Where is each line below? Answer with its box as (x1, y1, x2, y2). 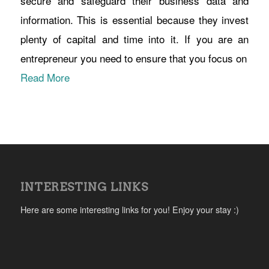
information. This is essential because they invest (20, 11, 249, 27)
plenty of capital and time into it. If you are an (20, 31, 249, 46)
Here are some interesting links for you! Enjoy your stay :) (20, 202, 239, 216)
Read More (20, 69, 70, 85)
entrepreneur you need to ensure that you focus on (20, 50, 247, 65)
